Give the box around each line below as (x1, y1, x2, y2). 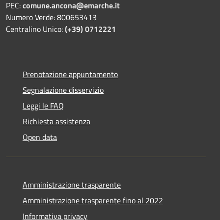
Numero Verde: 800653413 (6, 11, 97, 23)
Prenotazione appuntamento (23, 68, 118, 80)
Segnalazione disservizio (23, 83, 104, 96)
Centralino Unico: (6, 23, 65, 35)
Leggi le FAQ (23, 99, 64, 111)
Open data (23, 131, 57, 143)
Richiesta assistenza (23, 115, 90, 127)
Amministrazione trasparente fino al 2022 (23, 194, 163, 206)
